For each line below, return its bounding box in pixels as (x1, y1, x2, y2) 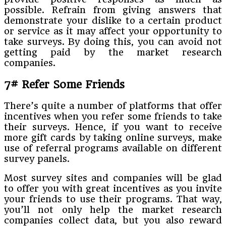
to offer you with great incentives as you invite (4, 183, 222, 194)
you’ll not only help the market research (4, 204, 222, 215)
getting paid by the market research (4, 46, 222, 58)
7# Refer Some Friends (4, 78, 125, 91)
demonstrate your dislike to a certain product (4, 15, 222, 26)
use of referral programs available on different (4, 143, 222, 154)
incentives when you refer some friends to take (4, 111, 222, 122)
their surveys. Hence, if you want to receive (4, 122, 222, 133)
